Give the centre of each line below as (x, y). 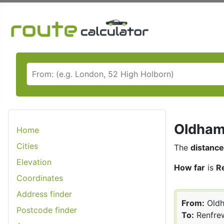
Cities (27, 146)
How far (189, 167)
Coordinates (40, 178)
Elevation (34, 162)
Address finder (44, 194)
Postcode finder (47, 210)
